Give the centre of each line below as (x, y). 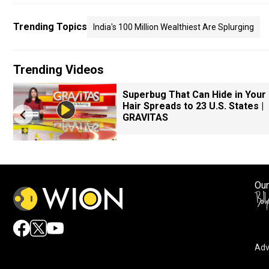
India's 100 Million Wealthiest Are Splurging (174, 27)
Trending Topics (50, 27)
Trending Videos (59, 70)
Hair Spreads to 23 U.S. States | (193, 106)
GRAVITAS (145, 117)
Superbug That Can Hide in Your (194, 95)
